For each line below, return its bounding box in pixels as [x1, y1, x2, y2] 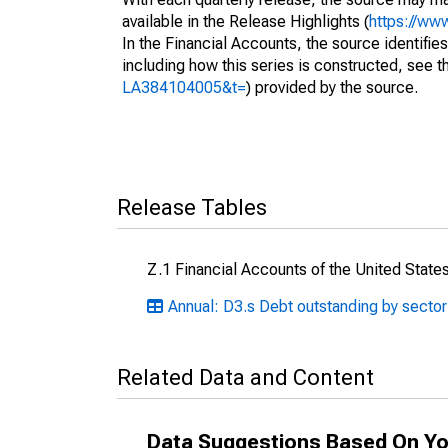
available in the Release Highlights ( [122, 12, 369, 31]
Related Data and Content [117, 365, 374, 390]
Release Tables [117, 195, 267, 220]
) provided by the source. [246, 78, 418, 97]
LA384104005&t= [122, 78, 246, 97]
